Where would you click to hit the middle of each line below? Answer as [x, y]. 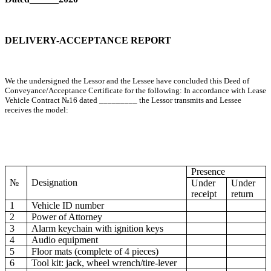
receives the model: [37, 110]
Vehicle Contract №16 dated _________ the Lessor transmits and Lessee [123, 100]
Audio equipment [65, 240]
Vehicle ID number [68, 206]
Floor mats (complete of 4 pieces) [95, 252]
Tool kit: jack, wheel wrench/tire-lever [104, 263]
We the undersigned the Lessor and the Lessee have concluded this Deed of [127, 81]
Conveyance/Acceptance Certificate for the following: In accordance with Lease [135, 91]
